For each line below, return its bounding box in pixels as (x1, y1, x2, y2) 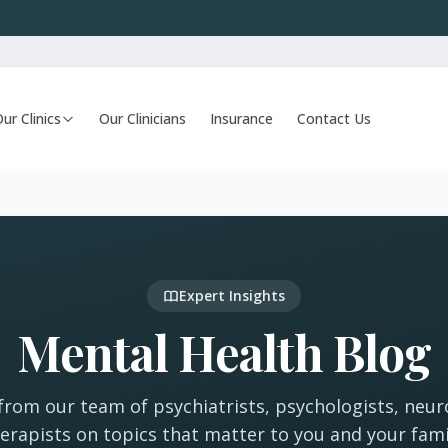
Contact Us (297, 109, 372, 128)
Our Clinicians (99, 109, 187, 128)
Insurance (210, 109, 274, 128)
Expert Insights (179, 286, 285, 305)
